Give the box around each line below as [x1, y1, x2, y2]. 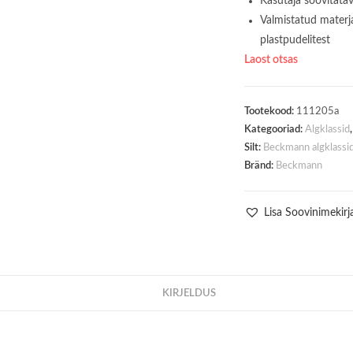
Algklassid [304, 124, 350, 135]
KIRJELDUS [162, 288, 216, 298]
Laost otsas [243, 54, 298, 65]
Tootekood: [243, 106, 296, 117]
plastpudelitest [259, 35, 330, 46]
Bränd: [243, 161, 276, 171]
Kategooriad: [243, 124, 305, 135]
